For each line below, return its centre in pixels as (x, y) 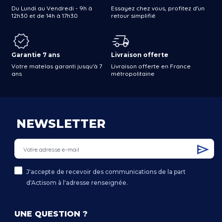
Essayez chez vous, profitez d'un (158, 8)
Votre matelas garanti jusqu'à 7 (57, 66)
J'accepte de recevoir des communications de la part (106, 171)
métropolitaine (133, 73)
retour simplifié (133, 15)
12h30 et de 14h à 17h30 (45, 15)
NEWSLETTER (61, 123)
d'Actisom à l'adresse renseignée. (77, 182)
